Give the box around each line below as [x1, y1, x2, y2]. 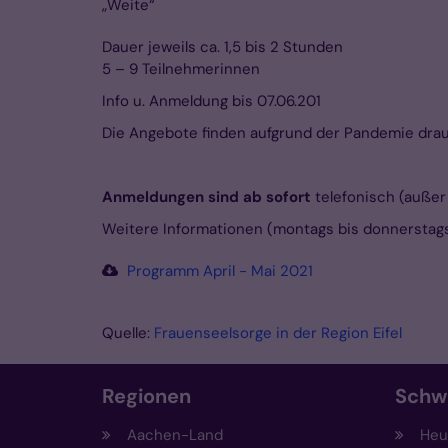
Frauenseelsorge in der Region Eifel [154, 323, 402, 344]
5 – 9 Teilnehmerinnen [102, 59, 260, 80]
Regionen [102, 383, 191, 410]
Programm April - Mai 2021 [127, 261, 313, 282]
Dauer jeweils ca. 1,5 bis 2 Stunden [102, 37, 343, 58]
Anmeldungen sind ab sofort [102, 187, 315, 208]
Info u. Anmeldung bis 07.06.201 [102, 91, 321, 112]
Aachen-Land [127, 425, 223, 446]
